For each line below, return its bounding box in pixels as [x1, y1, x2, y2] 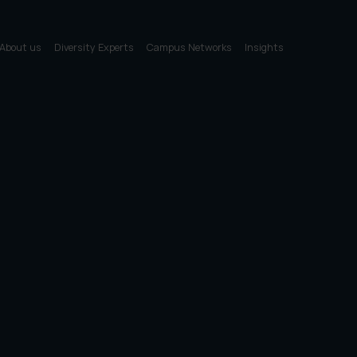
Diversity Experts [54, 40, 135, 54]
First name [210, 186, 271, 203]
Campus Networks [147, 40, 233, 54]
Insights [245, 40, 284, 54]
